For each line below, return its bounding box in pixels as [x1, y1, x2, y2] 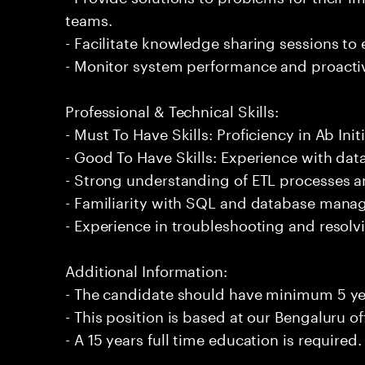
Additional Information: [65, 257, 227, 280]
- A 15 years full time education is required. [65, 326, 362, 349]
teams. [65, 7, 112, 29]
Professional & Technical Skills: [65, 98, 279, 121]
